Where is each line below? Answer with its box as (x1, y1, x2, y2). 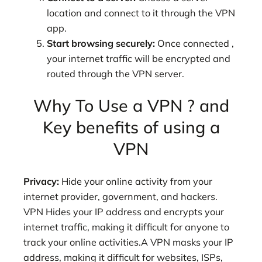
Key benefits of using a (42, 116, 220, 138)
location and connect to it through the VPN (47, 6, 235, 19)
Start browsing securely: (47, 37, 155, 49)
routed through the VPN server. (47, 67, 184, 80)
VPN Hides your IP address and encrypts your (23, 205, 224, 218)
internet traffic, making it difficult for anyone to (23, 220, 229, 233)
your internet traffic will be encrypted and (47, 52, 230, 64)
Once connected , (155, 37, 234, 49)
